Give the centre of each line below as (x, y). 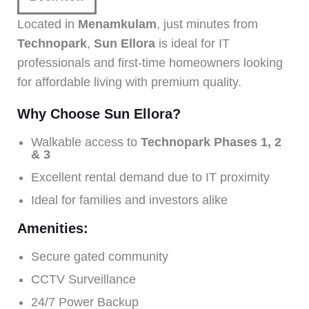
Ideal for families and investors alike (129, 200)
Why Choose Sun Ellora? (99, 113)
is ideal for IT (192, 43)
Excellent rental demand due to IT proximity (150, 177)
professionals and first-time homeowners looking (150, 62)
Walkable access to (86, 142)
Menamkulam (117, 24)
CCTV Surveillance (83, 279)
